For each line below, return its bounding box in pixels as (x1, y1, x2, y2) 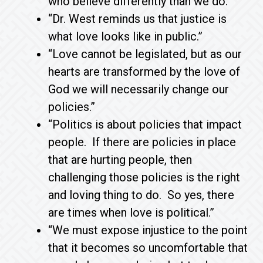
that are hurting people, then (48, 153, 193, 167)
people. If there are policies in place (48, 135, 237, 149)
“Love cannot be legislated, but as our (48, 47, 242, 61)
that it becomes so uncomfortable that (48, 241, 248, 255)
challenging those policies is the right (48, 170, 241, 184)
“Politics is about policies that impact (48, 117, 242, 131)
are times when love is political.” (48, 205, 215, 220)
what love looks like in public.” (48, 29, 203, 43)
